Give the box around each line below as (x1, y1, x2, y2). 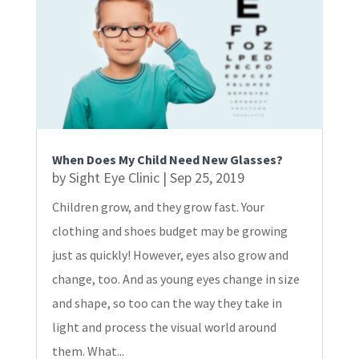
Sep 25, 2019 (169, 168, 244, 188)
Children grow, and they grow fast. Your (51, 199, 264, 216)
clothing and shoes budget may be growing (51, 223, 288, 240)
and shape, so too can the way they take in (51, 295, 282, 312)
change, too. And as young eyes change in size (51, 271, 300, 288)
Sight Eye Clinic (68, 168, 159, 188)
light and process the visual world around (51, 319, 276, 336)
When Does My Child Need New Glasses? (51, 151, 283, 168)
